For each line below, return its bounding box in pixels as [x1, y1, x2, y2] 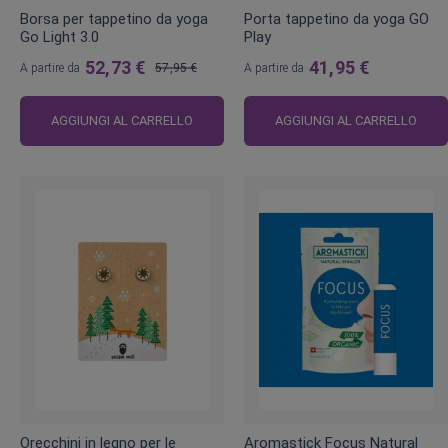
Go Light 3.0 [20, 28, 99, 47]
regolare [154, 108, 199, 123]
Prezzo [154, 84, 193, 99]
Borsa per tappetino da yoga [20, 10, 208, 29]
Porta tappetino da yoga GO [244, 10, 429, 29]
